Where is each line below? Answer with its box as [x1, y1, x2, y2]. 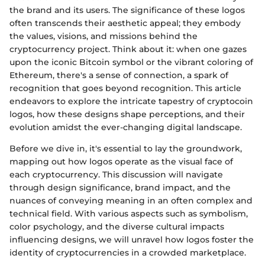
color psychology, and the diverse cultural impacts [9, 221, 224, 232]
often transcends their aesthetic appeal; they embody [9, 17, 241, 28]
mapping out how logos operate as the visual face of [9, 156, 233, 167]
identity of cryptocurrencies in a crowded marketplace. [9, 247, 246, 258]
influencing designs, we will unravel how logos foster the [9, 234, 254, 245]
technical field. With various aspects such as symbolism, [9, 208, 248, 219]
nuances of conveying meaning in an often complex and [9, 195, 253, 206]
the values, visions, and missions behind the [9, 30, 198, 41]
